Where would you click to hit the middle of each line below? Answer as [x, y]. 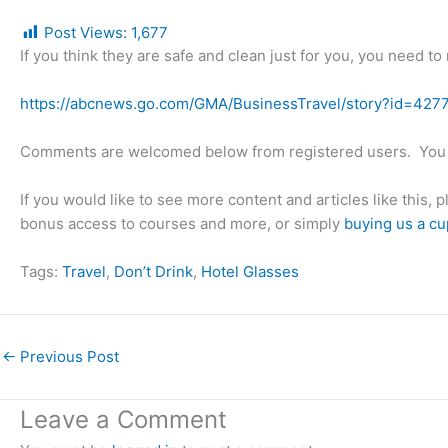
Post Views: [85, 32]
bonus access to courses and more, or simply [182, 223]
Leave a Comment [123, 419]
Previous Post [67, 356]
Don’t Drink [153, 271]
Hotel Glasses [250, 271]
